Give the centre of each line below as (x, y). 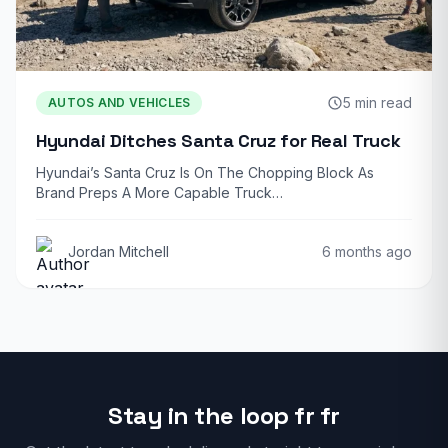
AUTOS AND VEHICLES (119, 103)
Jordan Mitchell (118, 252)
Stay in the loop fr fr (224, 416)
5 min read (377, 103)
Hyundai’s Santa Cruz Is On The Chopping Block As (205, 173)
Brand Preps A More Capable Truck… (159, 193)
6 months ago (367, 252)
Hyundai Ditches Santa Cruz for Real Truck (218, 141)
